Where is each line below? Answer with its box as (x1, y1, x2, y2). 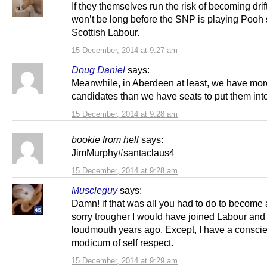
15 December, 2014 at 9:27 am (72, 46, 178, 55)
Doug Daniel (72, 64, 125, 76)
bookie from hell (72, 134, 139, 145)
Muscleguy (72, 185, 117, 196)
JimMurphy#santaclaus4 (72, 147, 175, 159)
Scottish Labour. (72, 27, 139, 38)
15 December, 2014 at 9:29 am (72, 256, 178, 266)
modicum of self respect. (72, 237, 173, 249)
